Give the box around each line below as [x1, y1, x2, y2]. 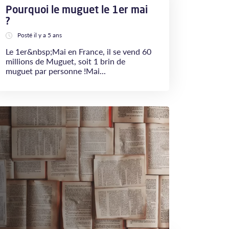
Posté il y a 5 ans [17, 31, 62, 39]
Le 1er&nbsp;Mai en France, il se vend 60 [6, 45, 151, 57]
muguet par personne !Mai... [6, 65, 106, 77]
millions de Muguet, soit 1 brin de [6, 55, 125, 67]
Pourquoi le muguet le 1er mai [6, 3, 148, 16]
